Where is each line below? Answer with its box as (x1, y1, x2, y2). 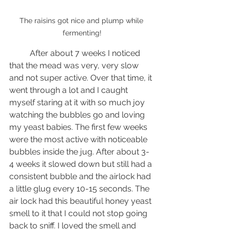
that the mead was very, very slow (9, 61, 141, 71)
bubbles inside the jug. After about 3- (9, 147, 149, 157)
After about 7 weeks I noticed (9, 48, 30, 59)
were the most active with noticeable (9, 135, 149, 145)
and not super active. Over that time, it (9, 73, 154, 83)
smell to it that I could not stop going (9, 208, 149, 219)
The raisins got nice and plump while (19, 16, 145, 25)
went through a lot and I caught (9, 85, 130, 95)
